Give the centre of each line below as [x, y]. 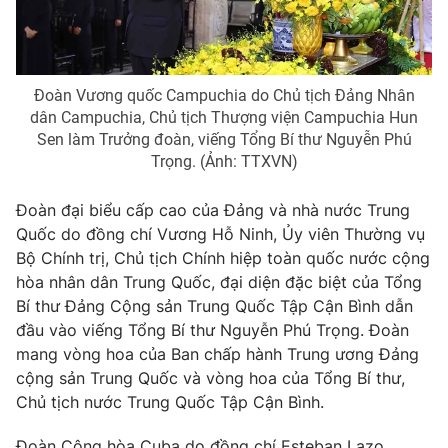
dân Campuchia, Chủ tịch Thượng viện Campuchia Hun [224, 117]
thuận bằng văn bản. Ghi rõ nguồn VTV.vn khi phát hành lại [208, 77]
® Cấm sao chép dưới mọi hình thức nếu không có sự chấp [207, 57]
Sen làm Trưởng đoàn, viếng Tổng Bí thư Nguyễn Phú [224, 139]
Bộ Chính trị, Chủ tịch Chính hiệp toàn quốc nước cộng [223, 257]
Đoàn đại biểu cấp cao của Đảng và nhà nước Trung [213, 209]
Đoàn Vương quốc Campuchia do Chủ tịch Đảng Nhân [224, 95]
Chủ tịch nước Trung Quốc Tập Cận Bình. [170, 401]
